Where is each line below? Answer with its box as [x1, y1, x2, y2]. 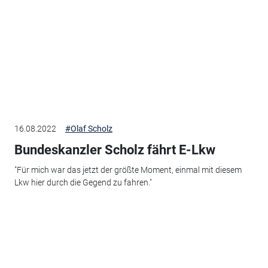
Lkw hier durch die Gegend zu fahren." [14, 178, 152, 188]
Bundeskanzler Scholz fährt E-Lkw [14, 142, 215, 157]
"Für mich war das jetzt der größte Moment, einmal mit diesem [14, 165, 242, 175]
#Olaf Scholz [65, 123, 112, 133]
